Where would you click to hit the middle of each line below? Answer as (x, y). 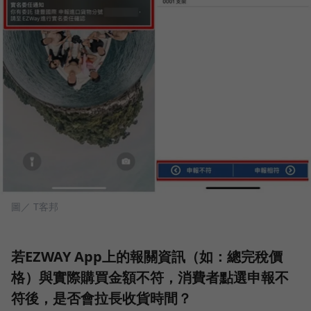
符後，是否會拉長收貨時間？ (101, 298)
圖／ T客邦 (35, 206)
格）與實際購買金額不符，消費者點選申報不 (150, 277)
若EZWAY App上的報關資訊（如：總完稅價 (147, 256)
